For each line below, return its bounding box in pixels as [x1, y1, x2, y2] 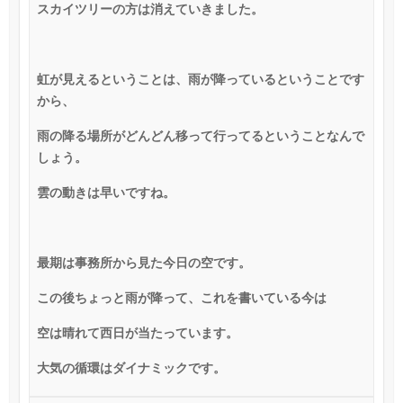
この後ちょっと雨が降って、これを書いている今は [36, 290, 327, 305]
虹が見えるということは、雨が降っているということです [36, 71, 364, 86]
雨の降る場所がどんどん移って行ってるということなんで [36, 128, 364, 143]
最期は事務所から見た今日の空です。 [36, 255, 251, 270]
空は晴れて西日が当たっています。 [36, 325, 238, 340]
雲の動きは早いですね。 [36, 184, 175, 200]
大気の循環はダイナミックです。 [36, 360, 226, 375]
